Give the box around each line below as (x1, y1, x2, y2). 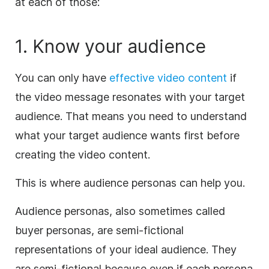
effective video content (109, 71, 227, 84)
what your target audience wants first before (15, 128, 240, 142)
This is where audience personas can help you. (15, 176, 245, 189)
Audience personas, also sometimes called (15, 204, 225, 217)
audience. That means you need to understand (15, 109, 247, 122)
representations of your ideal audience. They (15, 243, 237, 256)
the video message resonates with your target (15, 90, 245, 103)
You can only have (15, 71, 109, 84)
